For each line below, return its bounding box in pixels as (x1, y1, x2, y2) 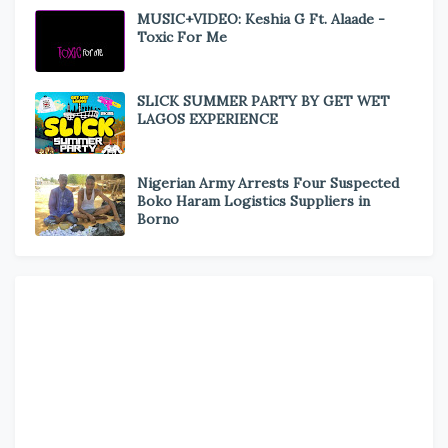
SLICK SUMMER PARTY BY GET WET (137, 92, 390, 111)
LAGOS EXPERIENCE (137, 110, 278, 129)
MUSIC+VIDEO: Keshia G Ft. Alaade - (137, 10, 385, 29)
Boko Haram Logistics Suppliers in (137, 192, 370, 211)
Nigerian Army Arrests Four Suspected (137, 174, 399, 193)
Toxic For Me (137, 28, 227, 47)
